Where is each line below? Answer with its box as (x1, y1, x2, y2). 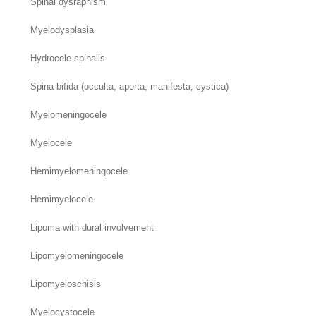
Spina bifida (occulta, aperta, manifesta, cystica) (30, 81, 229, 92)
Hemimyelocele (30, 194, 94, 205)
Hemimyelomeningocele (30, 166, 128, 176)
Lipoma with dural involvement (30, 222, 154, 233)
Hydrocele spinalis (30, 53, 106, 63)
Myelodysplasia (30, 25, 95, 35)
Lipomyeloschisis (30, 279, 102, 289)
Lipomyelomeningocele (30, 250, 124, 261)
